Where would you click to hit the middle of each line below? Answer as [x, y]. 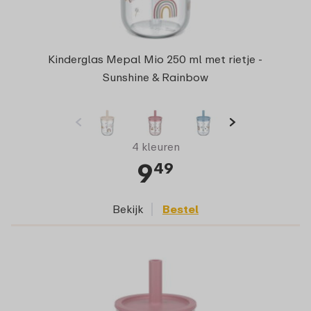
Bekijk [128, 209]
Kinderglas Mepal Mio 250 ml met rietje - [155, 59]
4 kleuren [155, 146]
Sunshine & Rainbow [155, 77]
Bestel [180, 209]
